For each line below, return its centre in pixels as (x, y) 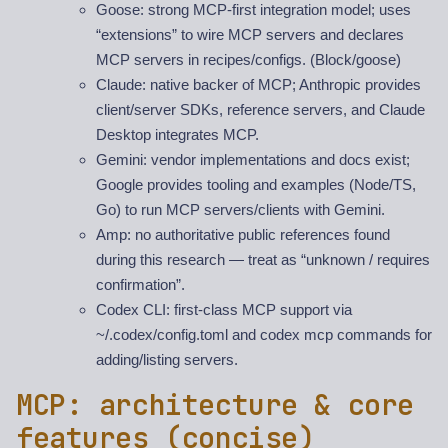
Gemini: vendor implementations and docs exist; (253, 160)
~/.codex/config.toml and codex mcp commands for (264, 335)
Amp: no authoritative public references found (243, 235)
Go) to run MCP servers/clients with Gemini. (240, 210)
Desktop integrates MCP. (177, 135)
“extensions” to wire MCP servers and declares (250, 35)
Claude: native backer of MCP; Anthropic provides (258, 85)
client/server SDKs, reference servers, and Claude (260, 110)
